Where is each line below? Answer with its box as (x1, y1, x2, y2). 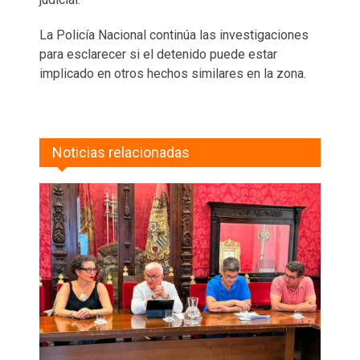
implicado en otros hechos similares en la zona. (39, 65, 306, 81)
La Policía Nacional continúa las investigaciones (39, 27, 309, 43)
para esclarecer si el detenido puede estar (39, 46, 277, 62)
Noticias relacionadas (52, 143, 190, 161)
